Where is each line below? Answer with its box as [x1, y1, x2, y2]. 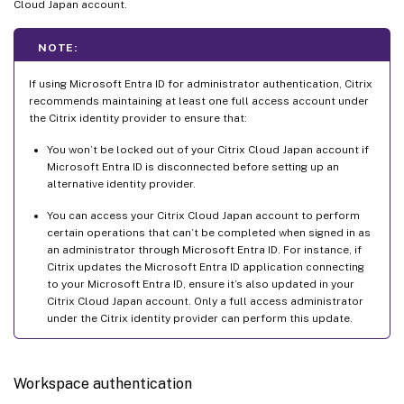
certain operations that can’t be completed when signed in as [47, 225, 371, 239]
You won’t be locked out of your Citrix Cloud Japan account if [47, 142, 369, 156]
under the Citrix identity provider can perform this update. [47, 311, 353, 325]
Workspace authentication [14, 374, 192, 392]
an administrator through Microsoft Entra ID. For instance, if [47, 243, 362, 256]
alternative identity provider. [47, 177, 196, 190]
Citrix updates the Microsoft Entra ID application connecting [47, 260, 364, 273]
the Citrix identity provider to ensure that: [29, 111, 247, 124]
